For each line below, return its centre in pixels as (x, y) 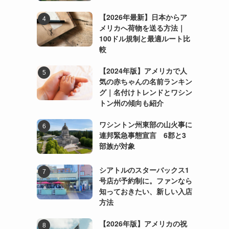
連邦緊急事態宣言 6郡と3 (142, 135)
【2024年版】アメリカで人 (143, 71)
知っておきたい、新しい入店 (145, 191)
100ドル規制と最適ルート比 (144, 39)
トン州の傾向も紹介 (131, 103)
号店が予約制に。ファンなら (145, 180)
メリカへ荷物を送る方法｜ (142, 28)
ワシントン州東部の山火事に (145, 124)
